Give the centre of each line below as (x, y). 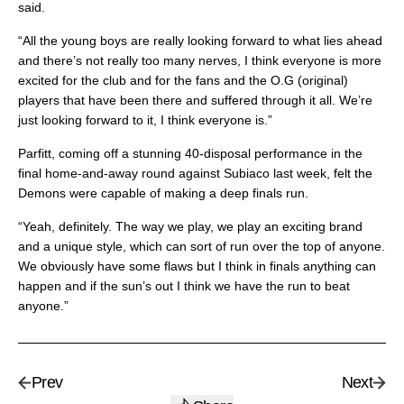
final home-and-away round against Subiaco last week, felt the (195, 174)
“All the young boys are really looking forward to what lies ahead (200, 41)
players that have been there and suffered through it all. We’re (195, 101)
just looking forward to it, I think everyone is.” (145, 120)
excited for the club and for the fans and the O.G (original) (183, 81)
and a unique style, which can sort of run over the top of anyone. (202, 247)
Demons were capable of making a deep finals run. (163, 193)
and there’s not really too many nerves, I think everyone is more (200, 61)
